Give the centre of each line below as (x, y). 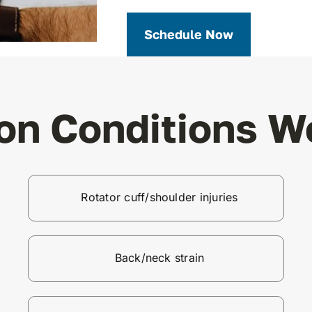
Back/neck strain (159, 258)
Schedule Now (189, 34)
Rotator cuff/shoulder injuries (159, 197)
